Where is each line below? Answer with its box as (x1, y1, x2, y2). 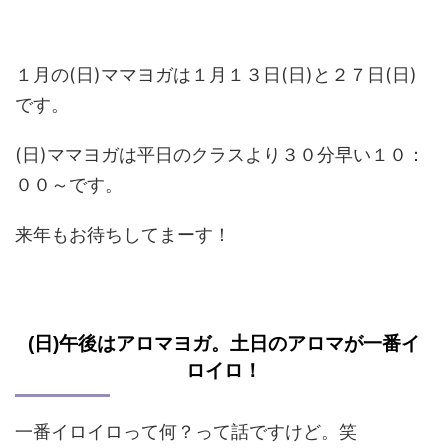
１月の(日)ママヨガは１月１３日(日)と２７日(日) (15, 64, 417, 85)
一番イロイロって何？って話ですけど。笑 (15, 421, 357, 442)
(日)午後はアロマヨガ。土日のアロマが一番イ (28, 333, 420, 354)
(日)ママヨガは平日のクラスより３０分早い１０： (15, 144, 425, 165)
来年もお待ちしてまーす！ (15, 224, 231, 245)
